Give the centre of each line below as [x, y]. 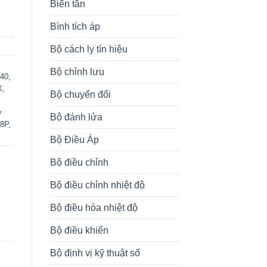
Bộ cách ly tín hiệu [89, 49]
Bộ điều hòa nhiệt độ [94, 207]
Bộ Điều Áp [74, 139]
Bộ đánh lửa [76, 117]
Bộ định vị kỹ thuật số [95, 253]
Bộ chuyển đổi [80, 94]
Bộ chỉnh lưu [77, 72]
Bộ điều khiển [79, 230]
